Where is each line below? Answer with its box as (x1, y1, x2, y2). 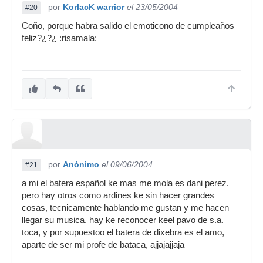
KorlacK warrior (63, 2, 124, 12)
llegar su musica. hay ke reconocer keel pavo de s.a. (22, 215, 224, 225)
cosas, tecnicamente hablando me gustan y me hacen (22, 203, 229, 213)
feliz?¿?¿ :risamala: (22, 33, 97, 43)
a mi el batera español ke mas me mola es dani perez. (22, 178, 229, 188)
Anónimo (63, 160, 99, 169)
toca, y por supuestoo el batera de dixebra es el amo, (22, 228, 224, 237)
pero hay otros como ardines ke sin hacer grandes (22, 191, 214, 200)
